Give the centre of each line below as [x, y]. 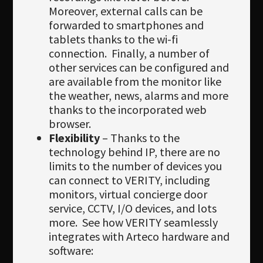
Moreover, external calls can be [125, 11]
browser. [71, 124]
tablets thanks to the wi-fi [113, 39]
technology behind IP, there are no [134, 152]
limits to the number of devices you [135, 166]
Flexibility [75, 138]
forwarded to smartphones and [126, 25]
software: [71, 251]
